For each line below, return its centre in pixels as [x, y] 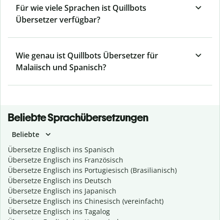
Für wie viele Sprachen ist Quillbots [81, 8]
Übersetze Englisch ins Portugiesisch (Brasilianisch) [92, 170]
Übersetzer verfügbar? [58, 20]
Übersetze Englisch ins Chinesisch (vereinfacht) [86, 201]
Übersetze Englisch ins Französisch [66, 160]
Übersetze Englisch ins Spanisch [61, 150]
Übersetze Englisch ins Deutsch [60, 181]
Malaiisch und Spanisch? [61, 68]
